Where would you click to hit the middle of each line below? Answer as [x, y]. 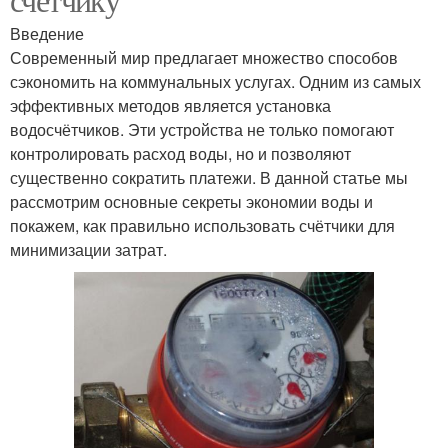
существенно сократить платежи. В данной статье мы [209, 177]
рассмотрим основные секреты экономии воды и [191, 201]
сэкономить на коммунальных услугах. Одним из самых [215, 81]
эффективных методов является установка [170, 105]
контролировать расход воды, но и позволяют [180, 153]
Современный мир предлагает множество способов [204, 57]
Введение [47, 33]
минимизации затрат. [88, 249]
